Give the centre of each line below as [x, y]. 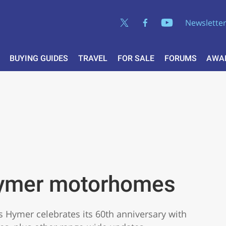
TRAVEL [93, 58]
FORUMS [180, 58]
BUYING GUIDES [39, 58]
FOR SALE [136, 58]
